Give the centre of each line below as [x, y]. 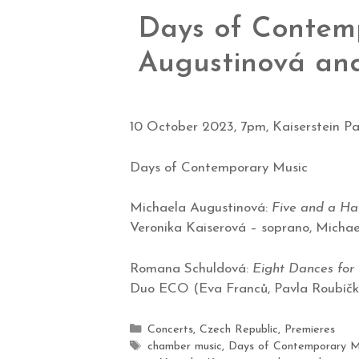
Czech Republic [238, 330]
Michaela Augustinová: [201, 208]
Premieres [309, 330]
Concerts [170, 330]
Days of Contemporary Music [219, 167]
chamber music [184, 347]
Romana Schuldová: [191, 268]
